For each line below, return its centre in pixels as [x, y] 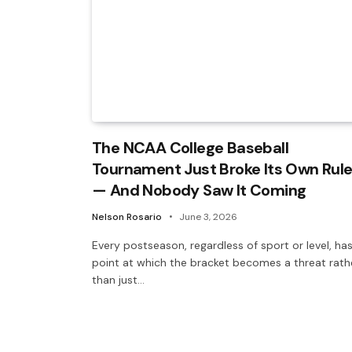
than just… [118, 279]
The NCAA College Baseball [190, 147]
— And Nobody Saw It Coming [199, 190]
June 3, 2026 [208, 216]
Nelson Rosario [127, 216]
